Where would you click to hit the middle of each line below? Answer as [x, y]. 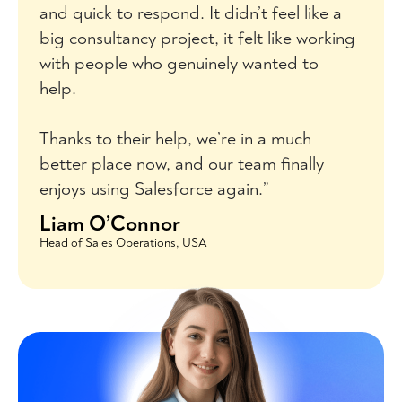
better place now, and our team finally [182, 164]
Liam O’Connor [110, 224]
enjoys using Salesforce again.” [154, 189]
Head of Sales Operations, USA [123, 243]
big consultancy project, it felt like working [197, 38]
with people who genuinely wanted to [179, 63]
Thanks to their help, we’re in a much [175, 139]
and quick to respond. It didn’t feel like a [191, 13]
